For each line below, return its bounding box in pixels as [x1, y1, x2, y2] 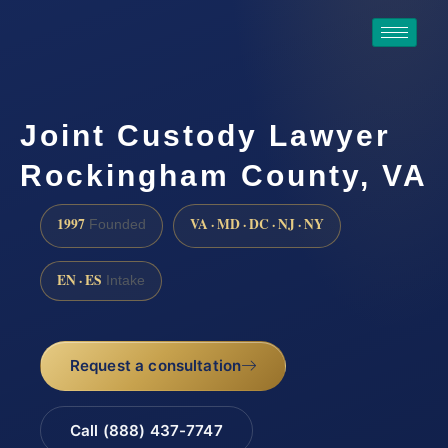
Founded [85, 216, 146, 232]
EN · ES [57, 270, 102, 291]
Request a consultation [69, 356, 242, 376]
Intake [102, 273, 145, 289]
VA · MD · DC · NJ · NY [190, 213, 324, 234]
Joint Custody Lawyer [20, 119, 391, 153]
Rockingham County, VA [20, 159, 428, 193]
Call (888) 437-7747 [69, 421, 223, 441]
